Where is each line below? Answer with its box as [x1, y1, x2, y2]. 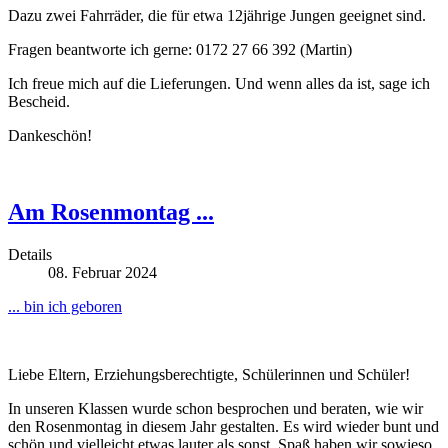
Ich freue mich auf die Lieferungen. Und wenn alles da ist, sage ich [8, 74, 430, 92]
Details [8, 245, 52, 263]
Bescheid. [8, 92, 70, 110]
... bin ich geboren [8, 297, 122, 315]
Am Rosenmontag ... [8, 198, 214, 225]
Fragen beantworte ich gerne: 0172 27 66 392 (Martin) [8, 40, 352, 58]
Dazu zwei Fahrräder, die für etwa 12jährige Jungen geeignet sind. [8, 6, 426, 24]
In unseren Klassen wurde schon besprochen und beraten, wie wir [8, 399, 423, 417]
